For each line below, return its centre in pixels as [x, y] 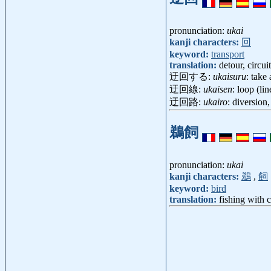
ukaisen [218, 90]
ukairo [215, 102]
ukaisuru [230, 77]
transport [228, 54]
